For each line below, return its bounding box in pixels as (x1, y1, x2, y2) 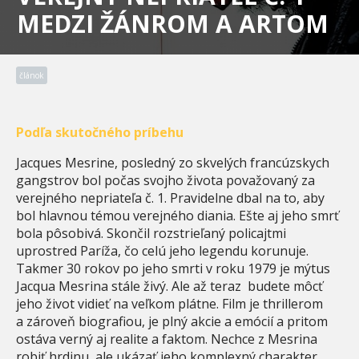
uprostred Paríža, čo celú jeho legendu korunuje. (16, 241, 309, 260)
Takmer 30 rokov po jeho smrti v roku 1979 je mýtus (16, 259, 330, 277)
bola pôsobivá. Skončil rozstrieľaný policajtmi (16, 224, 286, 242)
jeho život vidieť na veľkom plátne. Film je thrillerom (16, 294, 323, 313)
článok (19, 69, 44, 81)
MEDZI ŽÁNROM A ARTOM (17, 6, 329, 40)
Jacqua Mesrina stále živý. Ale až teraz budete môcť (16, 276, 323, 295)
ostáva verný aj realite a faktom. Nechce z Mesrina (16, 329, 317, 348)
